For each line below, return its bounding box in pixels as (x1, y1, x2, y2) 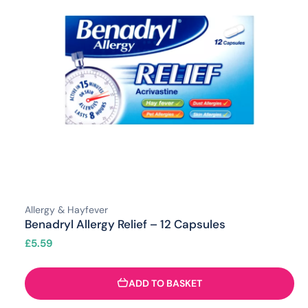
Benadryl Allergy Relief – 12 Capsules (25, 216, 225, 232)
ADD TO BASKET (129, 277, 202, 290)
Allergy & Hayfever (25, 203, 108, 216)
